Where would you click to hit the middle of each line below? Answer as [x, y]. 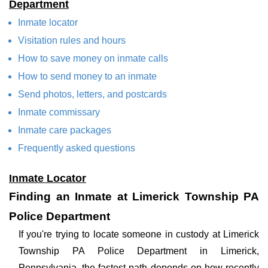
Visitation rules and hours [72, 40]
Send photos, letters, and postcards [92, 94]
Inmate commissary [59, 112]
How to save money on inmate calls [93, 58]
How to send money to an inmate [87, 76]
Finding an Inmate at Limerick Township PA [134, 197]
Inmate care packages [65, 130]
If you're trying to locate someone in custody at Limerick [139, 234]
